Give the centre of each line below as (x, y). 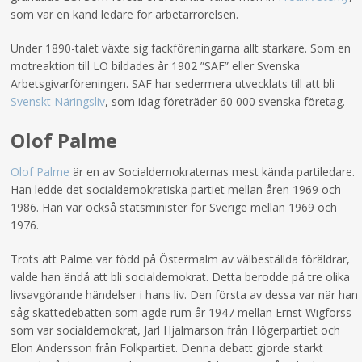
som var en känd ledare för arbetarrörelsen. (125, 15)
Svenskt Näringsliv (58, 102)
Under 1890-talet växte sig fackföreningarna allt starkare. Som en (181, 48)
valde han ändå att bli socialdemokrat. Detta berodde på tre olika (181, 277)
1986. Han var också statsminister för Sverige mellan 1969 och (174, 208)
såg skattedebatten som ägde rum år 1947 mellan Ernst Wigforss (181, 313)
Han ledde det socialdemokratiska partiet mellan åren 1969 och (176, 190)
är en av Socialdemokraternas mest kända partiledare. (213, 172)
